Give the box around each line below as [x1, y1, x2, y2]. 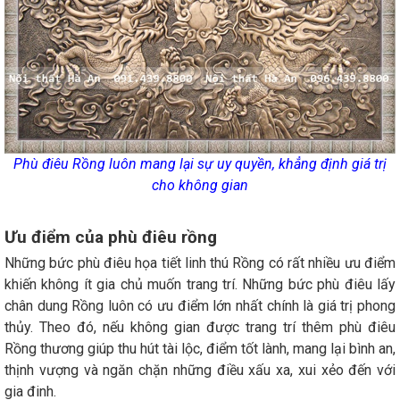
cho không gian [152, 177, 248, 195]
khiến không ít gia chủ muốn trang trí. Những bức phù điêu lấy [4, 276, 396, 294]
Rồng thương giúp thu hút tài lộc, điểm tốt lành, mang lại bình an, [4, 340, 396, 358]
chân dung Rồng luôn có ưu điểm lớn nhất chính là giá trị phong [4, 297, 396, 315]
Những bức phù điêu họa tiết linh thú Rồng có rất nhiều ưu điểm [4, 254, 396, 272]
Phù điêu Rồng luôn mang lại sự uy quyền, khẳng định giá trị [13, 155, 387, 173]
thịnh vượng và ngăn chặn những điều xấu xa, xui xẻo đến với [4, 362, 396, 379]
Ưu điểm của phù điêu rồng [4, 227, 217, 248]
